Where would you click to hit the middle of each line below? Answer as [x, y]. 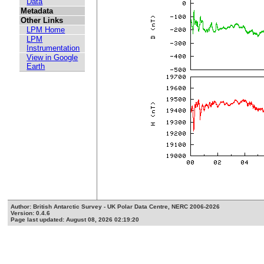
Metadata [37, 11]
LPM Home [46, 30]
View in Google [52, 58]
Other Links [42, 21]
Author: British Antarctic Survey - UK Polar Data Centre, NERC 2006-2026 [115, 207]
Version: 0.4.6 [31, 213]
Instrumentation [53, 48]
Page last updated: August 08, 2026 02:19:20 [75, 220]
